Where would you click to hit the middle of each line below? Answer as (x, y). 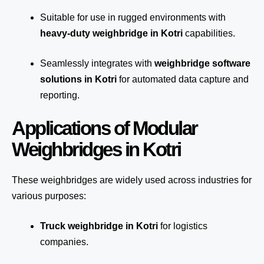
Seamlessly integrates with (97, 63)
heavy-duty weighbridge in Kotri (111, 33)
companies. (64, 242)
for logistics (183, 226)
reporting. (60, 95)
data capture (204, 79)
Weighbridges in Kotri (96, 149)
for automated (148, 79)
